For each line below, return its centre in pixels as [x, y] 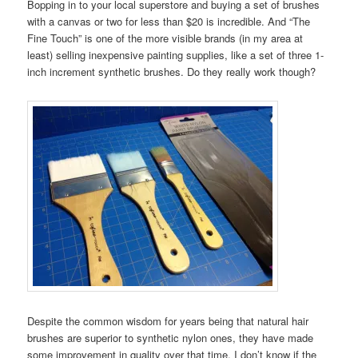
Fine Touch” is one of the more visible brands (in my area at [165, 38]
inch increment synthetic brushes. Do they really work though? [172, 71]
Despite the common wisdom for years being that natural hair [168, 321]
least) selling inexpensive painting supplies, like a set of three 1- [176, 54]
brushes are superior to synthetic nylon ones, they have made [171, 338]
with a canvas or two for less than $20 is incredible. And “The [169, 21]
